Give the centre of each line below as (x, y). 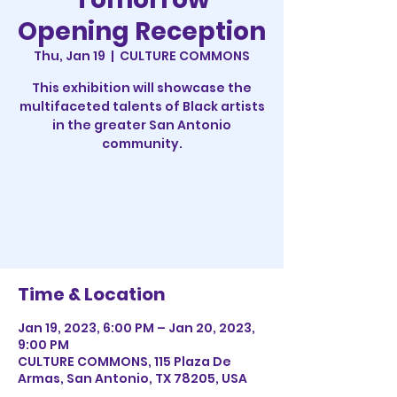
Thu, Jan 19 (70, 56)
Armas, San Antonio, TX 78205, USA (132, 379)
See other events (142, 222)
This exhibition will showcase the (142, 88)
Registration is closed (142, 200)
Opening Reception (142, 32)
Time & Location (92, 295)
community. (142, 144)
